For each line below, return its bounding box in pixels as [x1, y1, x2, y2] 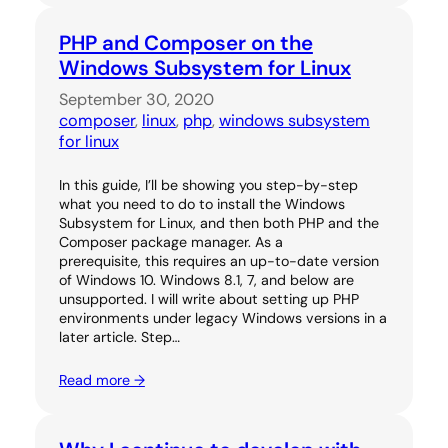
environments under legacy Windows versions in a [58, 308, 387, 327]
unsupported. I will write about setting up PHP [58, 289, 359, 308]
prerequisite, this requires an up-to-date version [58, 251, 379, 270]
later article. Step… [58, 327, 180, 346]
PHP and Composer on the [58, 29, 313, 56]
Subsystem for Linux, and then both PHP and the [58, 213, 379, 232]
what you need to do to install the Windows [58, 194, 345, 213]
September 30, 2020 [58, 88, 214, 110]
